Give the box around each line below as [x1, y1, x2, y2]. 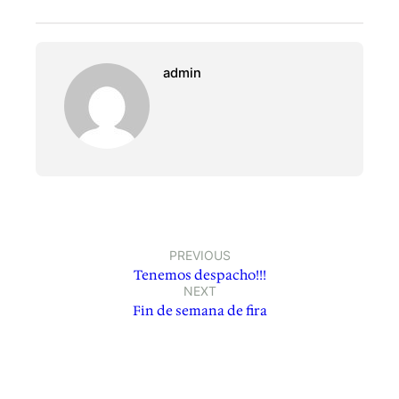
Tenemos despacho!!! [133, 265, 266, 284]
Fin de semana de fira [132, 301, 267, 320]
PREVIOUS [168, 247, 231, 263]
